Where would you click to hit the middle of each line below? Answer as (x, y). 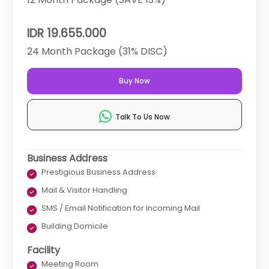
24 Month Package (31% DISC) (97, 52)
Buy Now (134, 81)
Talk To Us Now (141, 117)
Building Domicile (75, 226)
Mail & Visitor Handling (84, 190)
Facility (44, 250)
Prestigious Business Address (98, 172)
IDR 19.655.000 (67, 34)
